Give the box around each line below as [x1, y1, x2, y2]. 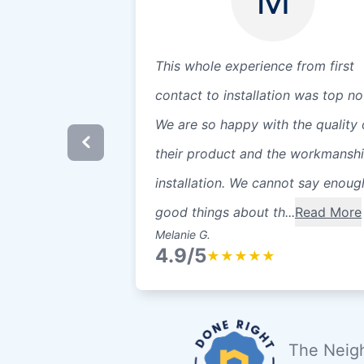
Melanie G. [154, 227, 210, 241]
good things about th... [154, 204, 295, 220]
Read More [294, 204, 362, 220]
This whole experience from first [154, 58, 354, 74]
